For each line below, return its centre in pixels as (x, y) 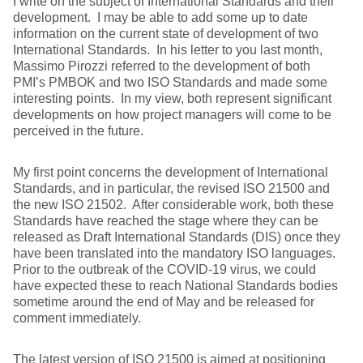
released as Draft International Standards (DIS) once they (177, 237)
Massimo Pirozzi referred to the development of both (162, 66)
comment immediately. (77, 318)
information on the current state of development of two (166, 34)
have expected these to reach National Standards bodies (175, 286)
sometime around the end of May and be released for (164, 302)
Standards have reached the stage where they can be (166, 221)
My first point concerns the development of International (171, 172)
